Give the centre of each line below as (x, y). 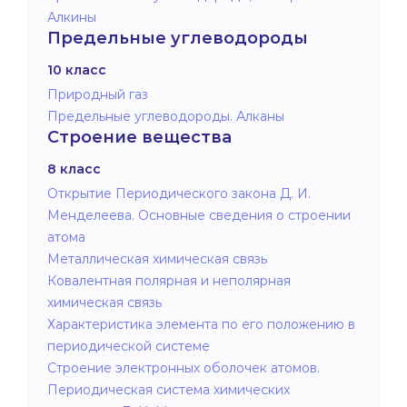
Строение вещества (139, 137)
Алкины (72, 17)
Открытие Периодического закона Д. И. (179, 193)
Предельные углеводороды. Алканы (166, 116)
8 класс (74, 169)
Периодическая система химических (169, 389)
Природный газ (98, 94)
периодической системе (129, 346)
